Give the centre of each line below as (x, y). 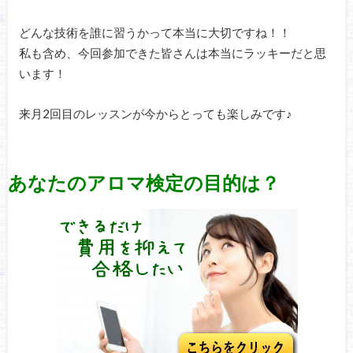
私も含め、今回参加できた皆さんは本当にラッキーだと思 (172, 53)
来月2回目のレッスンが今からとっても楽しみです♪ (155, 113)
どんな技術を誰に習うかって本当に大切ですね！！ (154, 33)
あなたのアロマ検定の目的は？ (143, 182)
